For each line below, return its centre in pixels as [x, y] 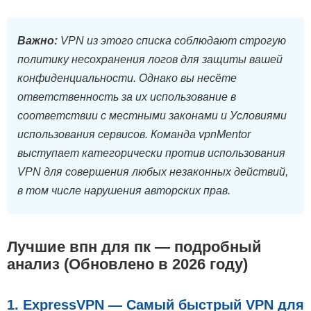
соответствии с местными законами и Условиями [152, 116]
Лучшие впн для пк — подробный [134, 247]
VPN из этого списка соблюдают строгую [172, 41]
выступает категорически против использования [151, 153]
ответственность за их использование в [127, 97]
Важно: [37, 41]
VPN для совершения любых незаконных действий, [153, 172]
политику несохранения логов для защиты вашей [150, 60]
